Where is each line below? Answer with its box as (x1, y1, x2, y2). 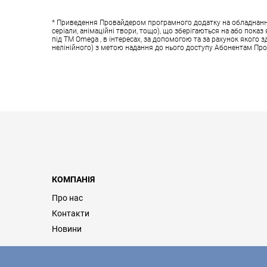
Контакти (52, 208, 89, 218)
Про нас (52, 193, 83, 203)
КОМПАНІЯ (52, 174, 95, 184)
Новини (52, 223, 82, 234)
